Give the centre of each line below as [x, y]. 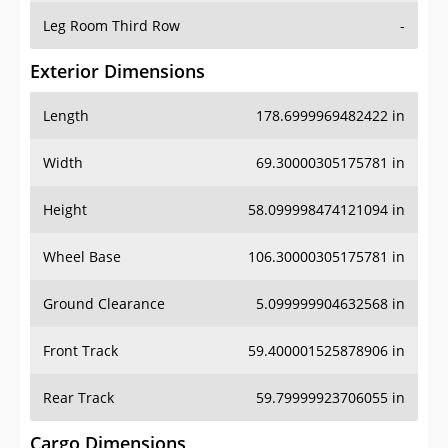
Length [66, 116]
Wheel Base [82, 257]
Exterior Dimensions [117, 71]
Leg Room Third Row [111, 26]
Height [65, 210]
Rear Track [78, 398]
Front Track [80, 351]
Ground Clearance [104, 304]
